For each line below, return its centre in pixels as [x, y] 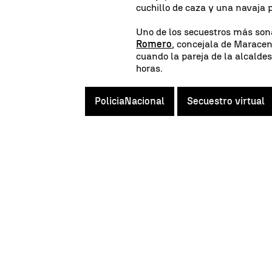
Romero [154, 44]
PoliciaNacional [130, 101]
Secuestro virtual [226, 101]
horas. [150, 68]
